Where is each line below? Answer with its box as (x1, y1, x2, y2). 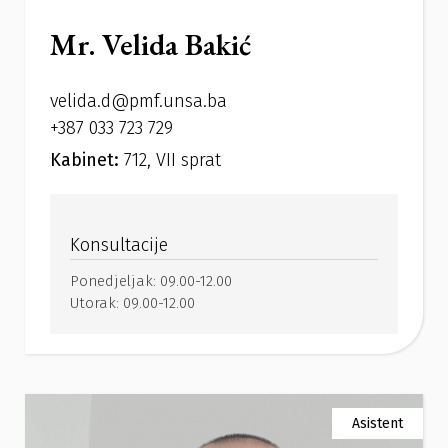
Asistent (352, 415, 403, 433)
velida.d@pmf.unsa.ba (50, 90, 227, 113)
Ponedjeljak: (70, 272, 160, 291)
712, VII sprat (124, 149, 221, 172)
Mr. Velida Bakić (50, 25, 251, 65)
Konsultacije (70, 234, 168, 257)
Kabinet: (50, 149, 124, 172)
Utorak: (70, 294, 123, 313)
